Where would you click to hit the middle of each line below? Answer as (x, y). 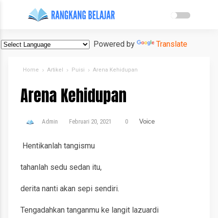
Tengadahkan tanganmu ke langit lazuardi (90, 210)
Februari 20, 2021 (91, 122)
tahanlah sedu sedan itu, (61, 167)
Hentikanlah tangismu (58, 146)
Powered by (113, 44)
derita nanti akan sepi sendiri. (70, 189)
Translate (172, 44)
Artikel (55, 70)
